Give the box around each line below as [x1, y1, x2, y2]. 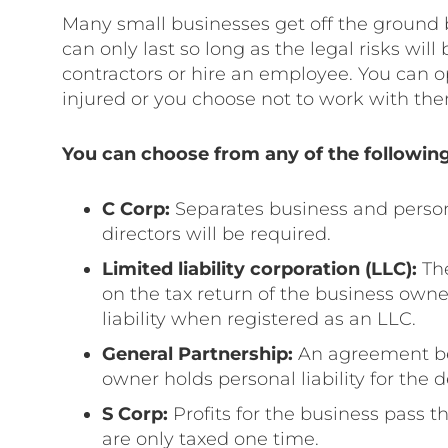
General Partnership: [102, 343, 293, 365]
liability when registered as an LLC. [102, 308, 416, 330]
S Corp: [102, 403, 168, 425]
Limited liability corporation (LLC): [102, 258, 417, 280]
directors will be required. [102, 223, 331, 245]
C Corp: [102, 198, 170, 220]
